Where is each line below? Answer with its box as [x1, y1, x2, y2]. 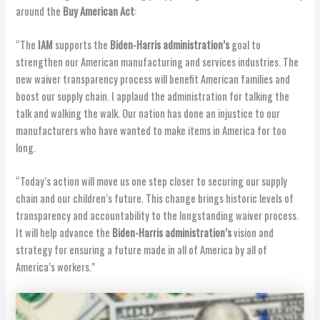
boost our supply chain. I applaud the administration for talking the [16, 89, 290, 104]
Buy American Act [63, 3, 135, 19]
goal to [231, 37, 261, 53]
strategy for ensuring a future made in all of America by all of [16, 242, 268, 258]
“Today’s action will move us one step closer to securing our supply [16, 174, 288, 189]
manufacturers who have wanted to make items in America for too [16, 123, 287, 139]
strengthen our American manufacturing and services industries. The [16, 54, 299, 70]
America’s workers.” [16, 259, 96, 275]
